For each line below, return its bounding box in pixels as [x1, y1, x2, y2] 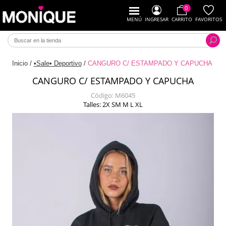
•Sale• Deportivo [33, 60, 82, 68]
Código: [91, 91, 114, 100]
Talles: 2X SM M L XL [83, 100, 143, 109]
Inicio [12, 60, 28, 68]
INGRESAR [145, 16, 168, 23]
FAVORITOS [195, 16, 222, 23]
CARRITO [172, 16, 192, 23]
